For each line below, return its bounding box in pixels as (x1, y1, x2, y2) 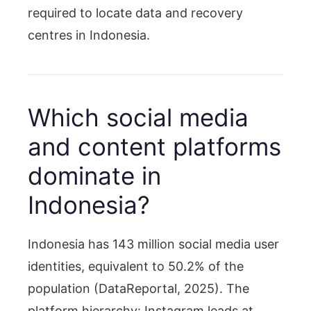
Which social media (28, 102, 249, 132)
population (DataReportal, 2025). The (28, 280, 249, 296)
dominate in (28, 160, 161, 190)
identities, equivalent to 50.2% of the (28, 258, 244, 274)
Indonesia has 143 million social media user (28, 236, 279, 251)
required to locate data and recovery (28, 5, 243, 20)
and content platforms (28, 131, 281, 161)
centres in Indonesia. (28, 27, 150, 42)
